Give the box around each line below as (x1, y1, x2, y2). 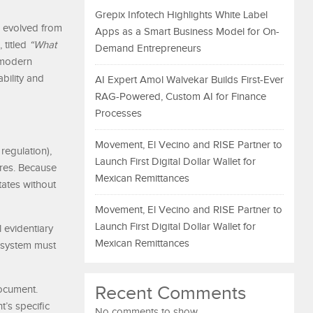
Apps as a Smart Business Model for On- (95, 26, 279, 38)
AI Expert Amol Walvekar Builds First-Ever (95, 74, 284, 86)
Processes (95, 108, 142, 119)
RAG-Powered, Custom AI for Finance (95, 91, 266, 103)
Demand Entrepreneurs (95, 43, 201, 54)
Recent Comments (95, 282, 247, 305)
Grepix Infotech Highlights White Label (95, 9, 268, 21)
